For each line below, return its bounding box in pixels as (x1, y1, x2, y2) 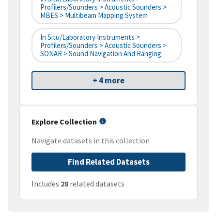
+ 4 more (93, 75, 124, 86)
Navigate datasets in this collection (31, 136, 150, 146)
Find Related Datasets (67, 156, 150, 168)
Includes (31, 179, 61, 189)
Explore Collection (31, 117, 97, 127)
